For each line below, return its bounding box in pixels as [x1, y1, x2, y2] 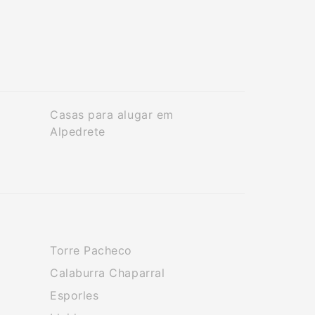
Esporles [50, 288, 99, 302]
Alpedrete [50, 124, 105, 139]
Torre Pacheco [50, 243, 133, 257]
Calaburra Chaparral [50, 266, 165, 280]
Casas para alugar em [50, 108, 174, 122]
